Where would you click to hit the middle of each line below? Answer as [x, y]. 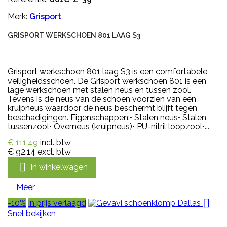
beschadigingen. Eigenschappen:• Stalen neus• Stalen [107, 118]
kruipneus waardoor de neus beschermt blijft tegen [102, 108]
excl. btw [54, 152]
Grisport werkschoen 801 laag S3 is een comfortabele [107, 72]
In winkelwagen [59, 167]
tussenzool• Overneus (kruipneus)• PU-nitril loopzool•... [108, 127]
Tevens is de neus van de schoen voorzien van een [102, 99]
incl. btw [55, 143]
